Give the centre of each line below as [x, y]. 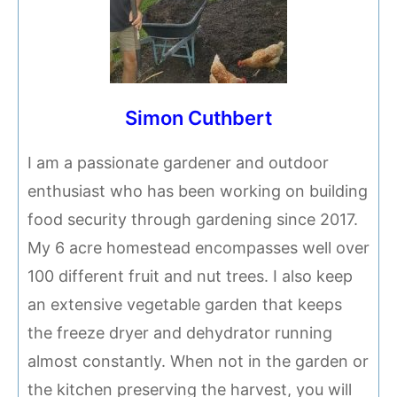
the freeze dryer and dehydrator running [180, 333]
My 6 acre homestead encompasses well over [198, 248]
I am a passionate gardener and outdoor [178, 163]
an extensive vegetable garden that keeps [185, 305]
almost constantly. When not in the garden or [198, 362]
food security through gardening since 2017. [193, 220]
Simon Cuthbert [198, 118]
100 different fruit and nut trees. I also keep [190, 276]
